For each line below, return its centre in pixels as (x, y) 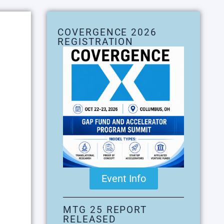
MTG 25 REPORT (105, 209)
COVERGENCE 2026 (107, 32)
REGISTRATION (96, 42)
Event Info (123, 178)
